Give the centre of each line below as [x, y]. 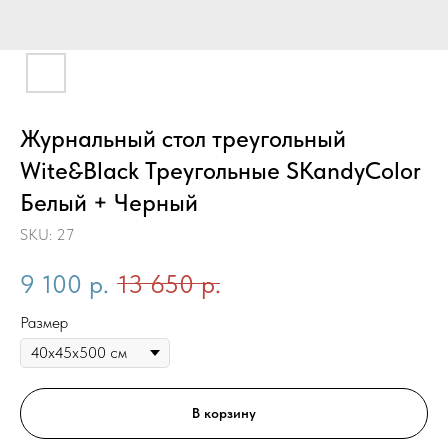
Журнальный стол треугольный [183, 138]
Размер [44, 322]
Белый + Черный [109, 202]
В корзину [224, 413]
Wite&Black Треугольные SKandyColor [220, 170]
